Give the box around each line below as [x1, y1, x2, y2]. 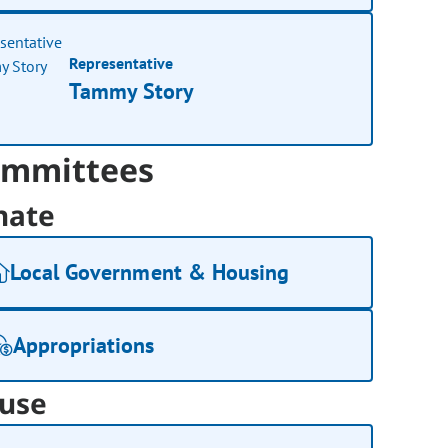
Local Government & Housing [10, 258, 290, 287]
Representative [69, 52, 174, 73]
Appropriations [13, 331, 155, 360]
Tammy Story [69, 76, 195, 105]
